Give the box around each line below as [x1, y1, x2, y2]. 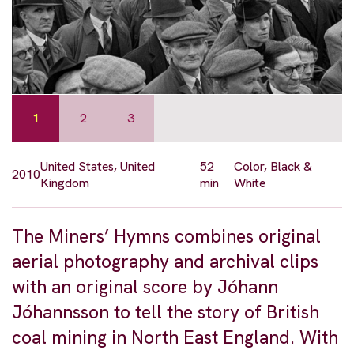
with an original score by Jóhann [12, 274, 278, 299]
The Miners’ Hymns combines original [12, 224, 321, 248]
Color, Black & [234, 157, 313, 175]
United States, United [40, 157, 155, 175]
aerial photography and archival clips [12, 249, 318, 273]
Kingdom [40, 174, 89, 191]
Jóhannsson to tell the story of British [12, 299, 319, 324]
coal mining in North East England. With [12, 325, 338, 349]
